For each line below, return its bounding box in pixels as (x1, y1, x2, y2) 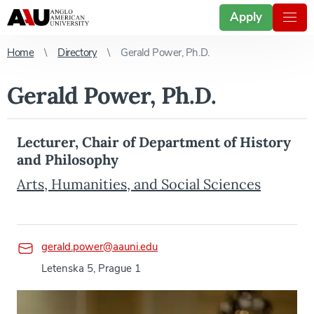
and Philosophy (17, 151, 118, 168)
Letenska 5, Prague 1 (41, 261, 141, 275)
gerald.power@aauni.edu (41, 240, 158, 254)
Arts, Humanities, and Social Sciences (17, 175, 261, 193)
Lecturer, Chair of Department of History (17, 133, 291, 151)
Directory (57, 46, 97, 60)
